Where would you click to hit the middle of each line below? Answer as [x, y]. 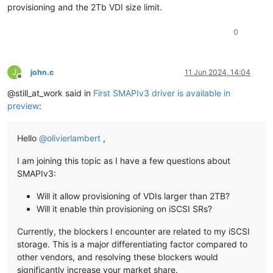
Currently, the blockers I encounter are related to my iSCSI [133, 232]
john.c [42, 73]
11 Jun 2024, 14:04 [218, 73]
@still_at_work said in [50, 93]
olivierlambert [74, 138]
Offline [30, 81]
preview [23, 106]
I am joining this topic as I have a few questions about [124, 161]
